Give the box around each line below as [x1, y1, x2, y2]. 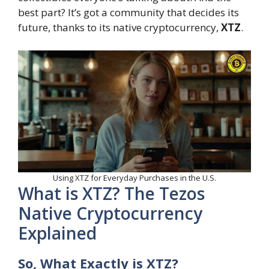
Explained [18, 222, 97, 245]
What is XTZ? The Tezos [18, 182, 205, 205]
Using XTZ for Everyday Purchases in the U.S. [53, 172, 216, 184]
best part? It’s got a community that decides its [18, 5, 239, 20]
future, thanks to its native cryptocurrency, [18, 20, 221, 35]
